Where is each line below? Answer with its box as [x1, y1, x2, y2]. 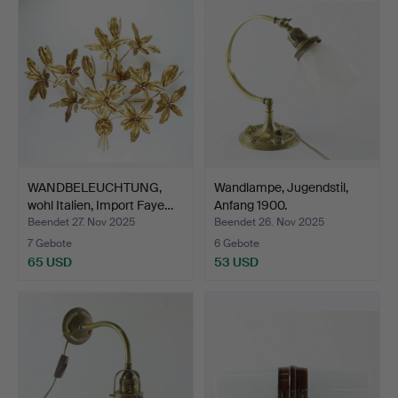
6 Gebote [214, 236, 259, 251]
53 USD [214, 254, 259, 271]
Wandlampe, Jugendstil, [214, 179, 348, 196]
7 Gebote [28, 236, 72, 251]
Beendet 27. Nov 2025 [28, 215, 135, 230]
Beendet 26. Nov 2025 [214, 215, 324, 230]
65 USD [28, 254, 72, 271]
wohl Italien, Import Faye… [28, 197, 173, 214]
